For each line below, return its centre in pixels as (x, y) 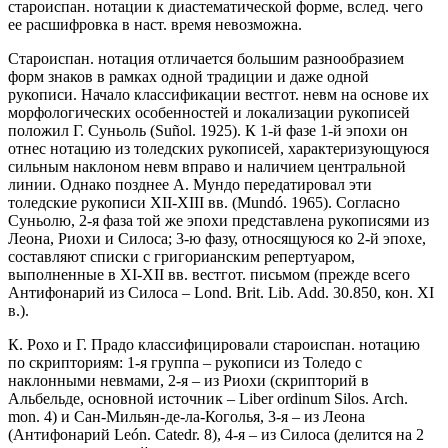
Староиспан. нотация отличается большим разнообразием (206, 58)
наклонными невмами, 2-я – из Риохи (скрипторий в (188, 380)
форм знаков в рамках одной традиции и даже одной (188, 76)
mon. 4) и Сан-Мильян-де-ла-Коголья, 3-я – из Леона (186, 416)
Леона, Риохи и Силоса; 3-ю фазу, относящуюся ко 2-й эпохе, (217, 238)
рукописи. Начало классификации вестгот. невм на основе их (218, 94)
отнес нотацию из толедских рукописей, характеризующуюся (218, 148)
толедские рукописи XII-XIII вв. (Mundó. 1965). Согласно (204, 202)
